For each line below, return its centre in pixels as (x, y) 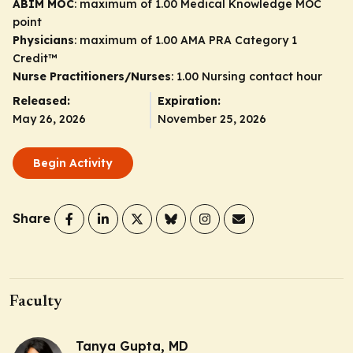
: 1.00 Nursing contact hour (247, 76)
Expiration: (189, 100)
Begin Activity (73, 163)
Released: (41, 100)
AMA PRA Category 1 (239, 40)
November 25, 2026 (212, 119)
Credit (30, 58)
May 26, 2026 (49, 119)
